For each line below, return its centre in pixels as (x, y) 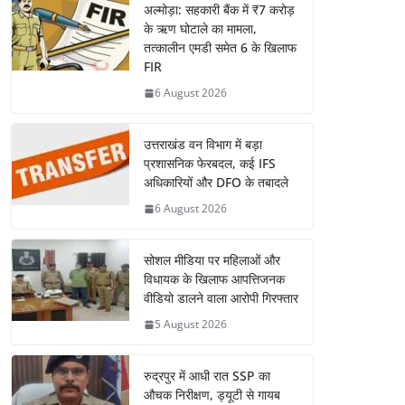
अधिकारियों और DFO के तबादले (216, 183)
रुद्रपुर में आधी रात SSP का (207, 376)
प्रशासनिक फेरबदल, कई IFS (210, 164)
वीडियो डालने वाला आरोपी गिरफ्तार (221, 298)
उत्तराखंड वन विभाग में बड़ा (203, 145)
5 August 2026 (191, 325)
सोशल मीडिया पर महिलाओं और (212, 260)
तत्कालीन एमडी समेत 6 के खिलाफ (220, 48)
